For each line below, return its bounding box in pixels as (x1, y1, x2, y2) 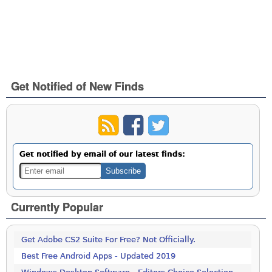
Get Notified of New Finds (11, 78, 144, 94)
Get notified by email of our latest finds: (19, 150, 186, 159)
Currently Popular (11, 199, 104, 216)
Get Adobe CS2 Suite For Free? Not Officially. (21, 235, 196, 245)
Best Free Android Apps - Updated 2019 (21, 251, 176, 261)
